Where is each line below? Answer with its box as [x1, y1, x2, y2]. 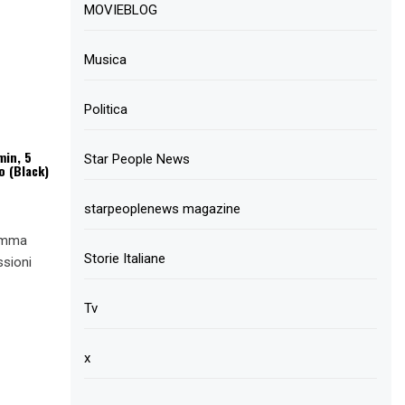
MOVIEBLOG [84, 2, 158, 18]
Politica [84, 101, 128, 118]
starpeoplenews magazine [84, 201, 241, 217]
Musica [84, 52, 127, 68]
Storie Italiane [84, 250, 166, 267]
